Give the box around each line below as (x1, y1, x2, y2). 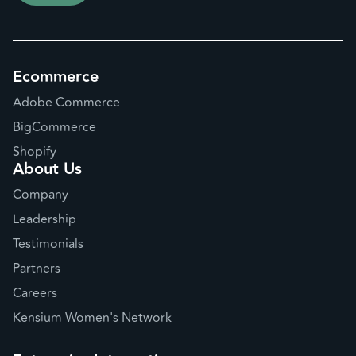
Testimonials (13, 234, 83, 254)
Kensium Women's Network (13, 308, 172, 327)
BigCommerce (13, 118, 96, 137)
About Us (13, 157, 82, 183)
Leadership (13, 210, 76, 230)
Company (13, 185, 68, 205)
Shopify (13, 142, 56, 162)
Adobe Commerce (13, 93, 120, 113)
